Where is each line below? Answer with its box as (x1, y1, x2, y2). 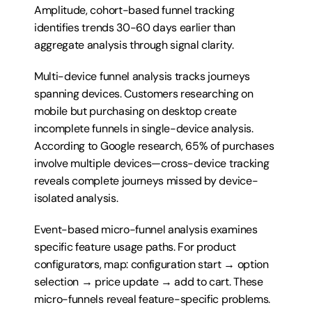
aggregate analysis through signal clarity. (34, 38, 234, 52)
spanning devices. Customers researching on (34, 86, 253, 101)
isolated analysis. (34, 191, 118, 205)
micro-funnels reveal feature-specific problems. (34, 292, 270, 306)
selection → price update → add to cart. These (34, 274, 263, 289)
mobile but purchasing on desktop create (34, 104, 237, 118)
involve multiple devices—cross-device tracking (34, 156, 270, 171)
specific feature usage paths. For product (34, 240, 236, 254)
